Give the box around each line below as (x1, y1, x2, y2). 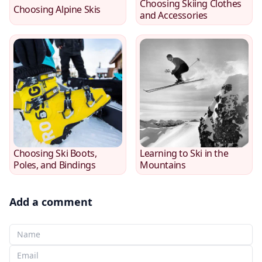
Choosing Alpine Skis (13, 2, 101, 16)
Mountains (140, 158, 186, 171)
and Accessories (140, 8, 208, 22)
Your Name (9, 223, 58, 237)
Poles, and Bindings (13, 158, 96, 171)
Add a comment (9, 194, 92, 209)
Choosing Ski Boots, (13, 146, 97, 160)
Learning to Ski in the (140, 146, 229, 160)
